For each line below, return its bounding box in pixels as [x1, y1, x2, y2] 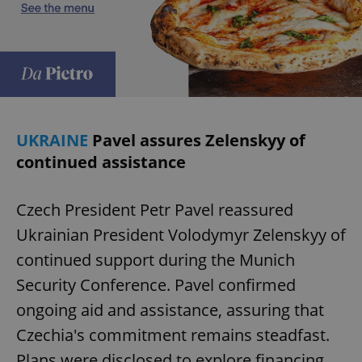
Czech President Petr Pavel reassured [16, 199, 293, 221]
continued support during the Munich [16, 249, 295, 271]
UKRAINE [16, 129, 92, 152]
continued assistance [16, 151, 186, 174]
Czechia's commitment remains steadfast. [16, 324, 330, 347]
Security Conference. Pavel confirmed [16, 274, 296, 297]
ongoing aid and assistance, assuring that [16, 299, 324, 322]
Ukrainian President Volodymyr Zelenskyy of [16, 224, 346, 246]
